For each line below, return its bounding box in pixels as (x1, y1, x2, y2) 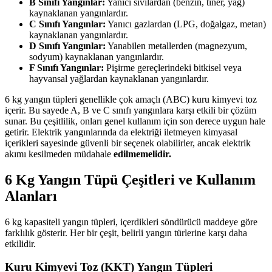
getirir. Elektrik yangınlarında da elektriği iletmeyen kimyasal (5, 126, 237, 137)
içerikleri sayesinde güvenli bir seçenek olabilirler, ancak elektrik (5, 137, 251, 148)
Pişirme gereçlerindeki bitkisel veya (104, 62, 242, 73)
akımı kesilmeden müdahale (5, 148, 114, 159)
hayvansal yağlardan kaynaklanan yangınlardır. (29, 73, 209, 84)
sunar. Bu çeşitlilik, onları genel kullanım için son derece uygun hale (5, 115, 265, 126)
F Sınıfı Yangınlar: (29, 62, 104, 73)
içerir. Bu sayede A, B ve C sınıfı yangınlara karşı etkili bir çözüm (5, 104, 256, 115)
